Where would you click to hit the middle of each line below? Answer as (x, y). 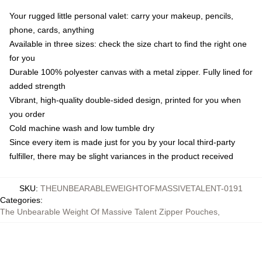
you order (27, 114)
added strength (37, 86)
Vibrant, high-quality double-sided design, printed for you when (125, 100)
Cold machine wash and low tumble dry (82, 128)
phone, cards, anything (52, 30)
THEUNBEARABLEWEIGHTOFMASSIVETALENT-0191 (142, 188)
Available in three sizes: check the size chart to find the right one (128, 44)
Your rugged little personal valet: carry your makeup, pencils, (121, 16)
